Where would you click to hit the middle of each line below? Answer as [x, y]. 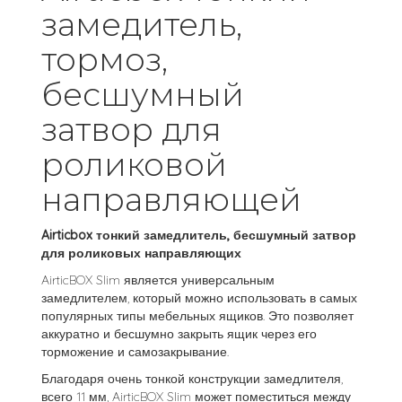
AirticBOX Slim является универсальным [158, 280]
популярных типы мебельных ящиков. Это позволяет [197, 316]
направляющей [171, 199]
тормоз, [105, 59]
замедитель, [142, 24]
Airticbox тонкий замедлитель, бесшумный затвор [199, 235]
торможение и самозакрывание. [135, 352]
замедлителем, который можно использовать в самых [199, 298]
